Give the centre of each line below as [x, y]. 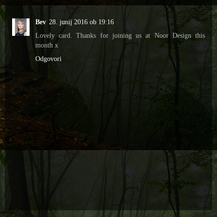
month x [47, 45]
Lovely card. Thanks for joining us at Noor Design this [120, 36]
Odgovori [48, 59]
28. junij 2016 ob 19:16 [81, 22]
